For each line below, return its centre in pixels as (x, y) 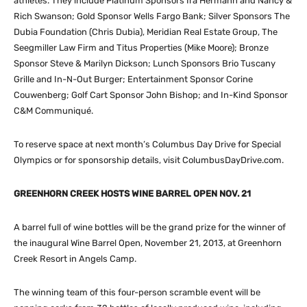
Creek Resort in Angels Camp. (75, 258)
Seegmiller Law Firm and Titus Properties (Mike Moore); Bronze (141, 47)
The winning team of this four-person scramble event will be (137, 292)
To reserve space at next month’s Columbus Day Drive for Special (147, 144)
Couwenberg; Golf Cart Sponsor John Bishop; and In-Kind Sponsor (151, 95)
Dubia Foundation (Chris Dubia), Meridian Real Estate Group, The (146, 32)
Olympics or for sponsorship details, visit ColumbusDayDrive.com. (149, 160)
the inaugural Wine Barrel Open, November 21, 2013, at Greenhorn (148, 243)
